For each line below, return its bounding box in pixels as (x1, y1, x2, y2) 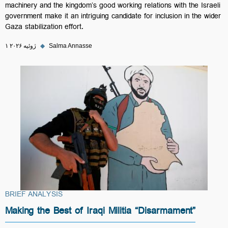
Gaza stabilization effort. (5, 21, 83, 35)
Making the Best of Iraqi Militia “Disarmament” (5, 204, 195, 222)
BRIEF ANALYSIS (5, 188, 63, 203)
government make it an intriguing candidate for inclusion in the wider (5, 10, 221, 24)
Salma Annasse (49, 42, 92, 49)
